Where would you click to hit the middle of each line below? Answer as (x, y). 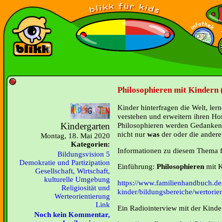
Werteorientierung (82, 196)
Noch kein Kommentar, (72, 215)
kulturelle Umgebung (77, 179)
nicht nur (132, 134)
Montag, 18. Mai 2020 (75, 136)
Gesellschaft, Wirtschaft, (73, 171)
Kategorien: (90, 144)
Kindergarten (85, 126)
